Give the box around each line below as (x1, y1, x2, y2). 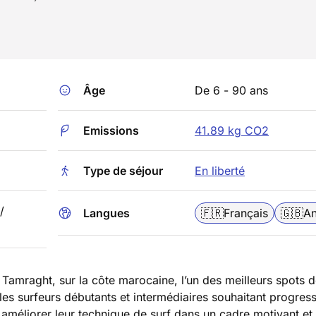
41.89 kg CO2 (195, 123, 269, 138)
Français (224, 206, 268, 220)
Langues (83, 206, 130, 220)
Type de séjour (83, 164, 163, 178)
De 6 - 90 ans (195, 83, 268, 97)
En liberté (195, 164, 245, 178)
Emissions (83, 123, 139, 138)
